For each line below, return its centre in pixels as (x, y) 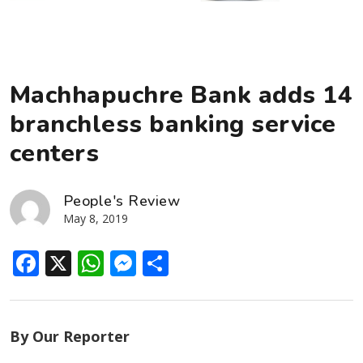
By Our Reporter (70, 336)
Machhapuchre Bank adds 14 (181, 95)
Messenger (205, 263)
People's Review (122, 201)
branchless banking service (173, 124)
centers (55, 153)
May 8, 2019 (96, 218)
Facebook (98, 263)
